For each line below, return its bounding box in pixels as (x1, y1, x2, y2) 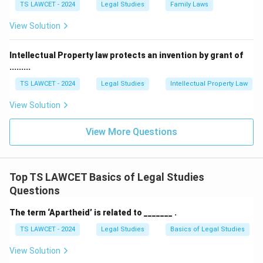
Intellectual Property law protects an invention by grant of (9, 50, 243, 60)
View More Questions (86, 126, 177, 137)
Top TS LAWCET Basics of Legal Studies (9, 171, 204, 183)
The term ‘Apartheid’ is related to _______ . (9, 208, 177, 217)
